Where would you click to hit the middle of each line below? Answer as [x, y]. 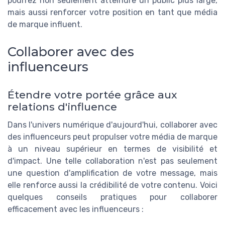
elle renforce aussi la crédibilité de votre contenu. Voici [113, 185]
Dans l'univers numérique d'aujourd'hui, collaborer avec [113, 125]
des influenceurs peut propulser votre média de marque [113, 137]
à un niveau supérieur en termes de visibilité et [113, 149]
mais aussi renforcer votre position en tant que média [113, 13]
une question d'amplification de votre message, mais [113, 173]
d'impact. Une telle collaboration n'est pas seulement [113, 161]
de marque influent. [45, 25]
